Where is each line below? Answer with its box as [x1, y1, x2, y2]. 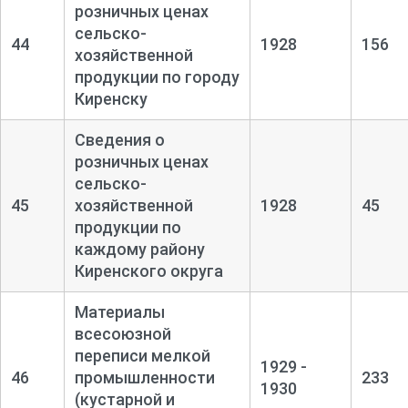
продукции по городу [74, 66, 240, 87]
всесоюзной [74, 323, 171, 343]
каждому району [74, 239, 205, 259]
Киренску [74, 88, 148, 108]
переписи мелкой [74, 345, 210, 365]
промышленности [74, 367, 215, 387]
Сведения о [74, 129, 165, 149]
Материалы [74, 301, 165, 321]
